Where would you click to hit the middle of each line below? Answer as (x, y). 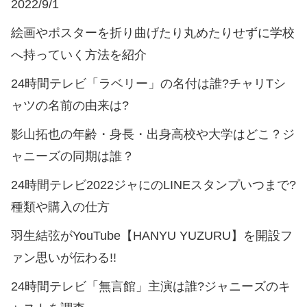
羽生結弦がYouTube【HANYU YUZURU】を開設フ (152, 235)
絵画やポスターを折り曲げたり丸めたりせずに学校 (153, 33)
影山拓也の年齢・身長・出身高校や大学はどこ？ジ (153, 134)
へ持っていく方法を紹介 (79, 54)
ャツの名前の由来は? (70, 105)
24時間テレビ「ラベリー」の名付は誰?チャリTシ (148, 83)
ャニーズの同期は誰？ (73, 156)
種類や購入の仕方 (60, 207)
